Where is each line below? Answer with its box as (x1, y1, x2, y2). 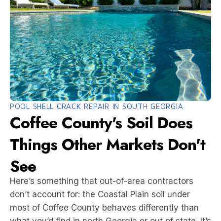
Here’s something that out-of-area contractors (10, 176, 193, 186)
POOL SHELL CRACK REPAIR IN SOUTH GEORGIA (10, 102, 184, 110)
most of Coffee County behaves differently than (10, 203, 199, 213)
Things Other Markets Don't (10, 133, 205, 156)
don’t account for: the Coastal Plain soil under (10, 189, 190, 199)
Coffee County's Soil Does (10, 111, 192, 134)
